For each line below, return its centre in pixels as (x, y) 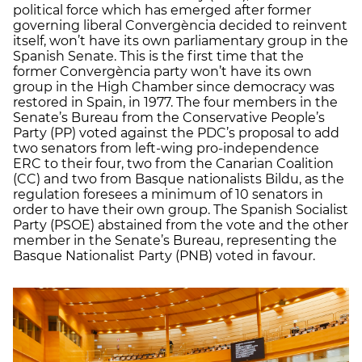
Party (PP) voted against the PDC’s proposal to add (176, 133)
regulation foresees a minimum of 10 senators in (168, 194)
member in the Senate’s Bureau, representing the (175, 240)
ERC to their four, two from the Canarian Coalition (173, 163)
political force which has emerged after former (162, 10)
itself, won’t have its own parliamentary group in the (181, 40)
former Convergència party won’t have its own (162, 71)
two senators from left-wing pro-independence (166, 148)
